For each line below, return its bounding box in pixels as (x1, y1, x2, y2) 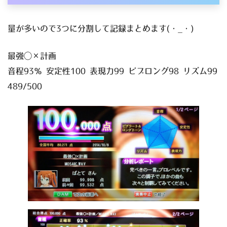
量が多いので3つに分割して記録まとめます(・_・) (8, 24, 194, 33)
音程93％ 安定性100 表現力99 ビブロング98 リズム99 (8, 67, 217, 75)
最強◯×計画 (8, 52, 56, 60)
